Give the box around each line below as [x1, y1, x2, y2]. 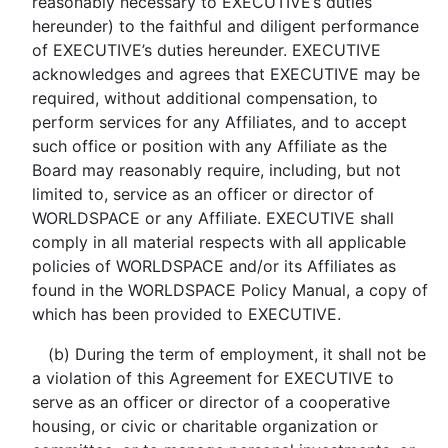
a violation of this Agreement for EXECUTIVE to [31, 368, 394, 388]
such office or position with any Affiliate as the [31, 136, 387, 156]
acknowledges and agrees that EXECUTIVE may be [31, 64, 420, 84]
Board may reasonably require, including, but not [31, 160, 401, 180]
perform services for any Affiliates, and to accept [31, 112, 407, 132]
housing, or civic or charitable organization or [31, 416, 378, 436]
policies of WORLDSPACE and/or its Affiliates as [31, 256, 396, 276]
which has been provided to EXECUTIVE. [31, 304, 341, 324]
